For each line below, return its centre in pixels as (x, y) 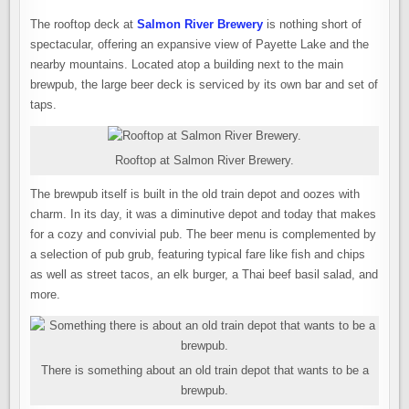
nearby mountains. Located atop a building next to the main (187, 64)
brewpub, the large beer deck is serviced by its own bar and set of (204, 84)
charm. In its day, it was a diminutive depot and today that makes (204, 214)
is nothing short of (313, 24)
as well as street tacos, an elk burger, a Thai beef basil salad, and (204, 274)
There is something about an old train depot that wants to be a (204, 370)
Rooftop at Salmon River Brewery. (204, 160)
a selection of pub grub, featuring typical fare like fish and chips (198, 254)
